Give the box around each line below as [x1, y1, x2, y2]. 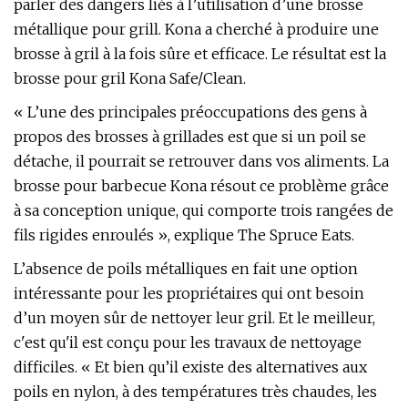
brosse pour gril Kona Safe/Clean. [14, 69, 246, 87]
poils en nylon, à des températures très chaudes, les [14, 382, 377, 401]
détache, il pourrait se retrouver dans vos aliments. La [14, 152, 389, 170]
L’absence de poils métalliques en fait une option [14, 260, 358, 278]
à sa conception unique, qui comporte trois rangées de [14, 201, 393, 219]
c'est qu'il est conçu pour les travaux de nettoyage [14, 333, 362, 352]
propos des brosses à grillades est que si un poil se [14, 127, 366, 146]
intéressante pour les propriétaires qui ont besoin [14, 284, 364, 302]
